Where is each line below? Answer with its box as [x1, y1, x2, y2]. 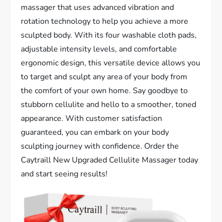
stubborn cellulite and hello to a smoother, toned [21, 99, 197, 111]
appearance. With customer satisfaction [21, 113, 163, 124]
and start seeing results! [21, 168, 108, 180]
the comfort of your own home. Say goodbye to [21, 85, 188, 97]
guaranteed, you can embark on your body [21, 127, 169, 138]
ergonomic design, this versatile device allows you [21, 57, 201, 69]
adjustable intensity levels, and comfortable [21, 44, 177, 55]
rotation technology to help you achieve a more [21, 16, 189, 27]
